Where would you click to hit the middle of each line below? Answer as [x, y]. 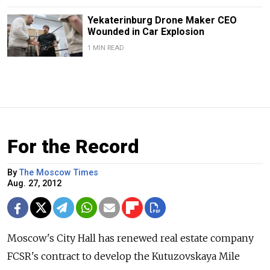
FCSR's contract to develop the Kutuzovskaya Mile [124, 256]
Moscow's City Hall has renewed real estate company [130, 238]
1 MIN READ [105, 48]
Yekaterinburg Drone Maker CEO [162, 20]
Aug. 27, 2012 [34, 184]
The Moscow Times [59, 173]
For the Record [73, 147]
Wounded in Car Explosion [146, 32]
